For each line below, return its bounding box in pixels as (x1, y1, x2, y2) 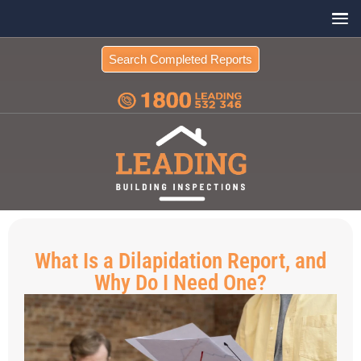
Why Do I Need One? (94, 270, 267, 297)
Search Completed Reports (109, 52, 252, 66)
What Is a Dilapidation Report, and (35, 248, 326, 275)
